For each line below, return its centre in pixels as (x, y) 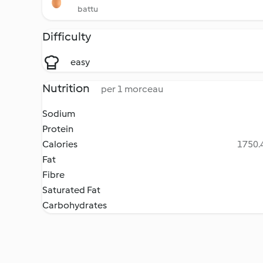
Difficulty (67, 36)
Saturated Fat (71, 190)
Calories (60, 144)
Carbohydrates (75, 205)
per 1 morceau (132, 89)
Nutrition (67, 88)
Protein (58, 129)
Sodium (59, 114)
